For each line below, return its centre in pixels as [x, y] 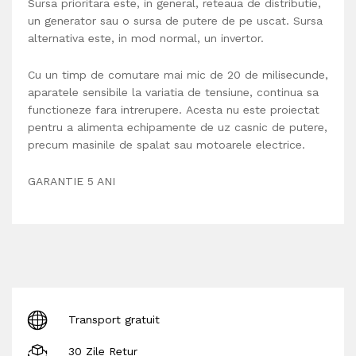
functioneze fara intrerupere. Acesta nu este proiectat [174, 109]
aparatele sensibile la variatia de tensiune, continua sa [173, 92]
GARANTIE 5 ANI [72, 181]
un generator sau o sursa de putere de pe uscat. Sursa [175, 21]
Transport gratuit [114, 319]
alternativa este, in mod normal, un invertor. [146, 39]
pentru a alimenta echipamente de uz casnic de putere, [178, 127]
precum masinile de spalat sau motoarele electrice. [166, 144]
